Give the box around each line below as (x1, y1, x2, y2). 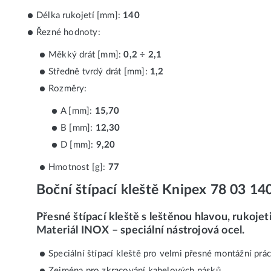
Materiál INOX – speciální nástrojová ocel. (36, 224, 245, 235)
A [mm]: (60, 106, 95, 116)
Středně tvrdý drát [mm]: (48, 67, 150, 77)
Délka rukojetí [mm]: (36, 11, 123, 21)
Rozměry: (48, 84, 87, 94)
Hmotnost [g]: (48, 163, 108, 172)
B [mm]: (60, 123, 96, 133)
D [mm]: (60, 140, 96, 150)
